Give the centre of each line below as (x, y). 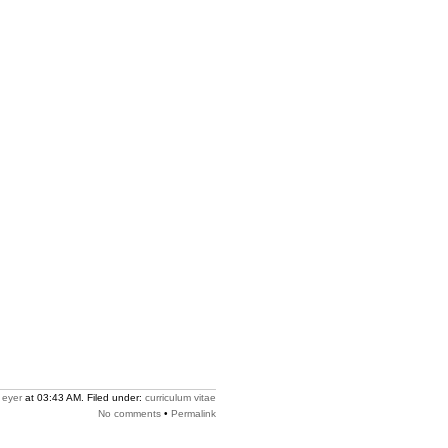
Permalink (193, 413)
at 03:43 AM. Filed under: (83, 397)
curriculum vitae (180, 397)
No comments (129, 413)
